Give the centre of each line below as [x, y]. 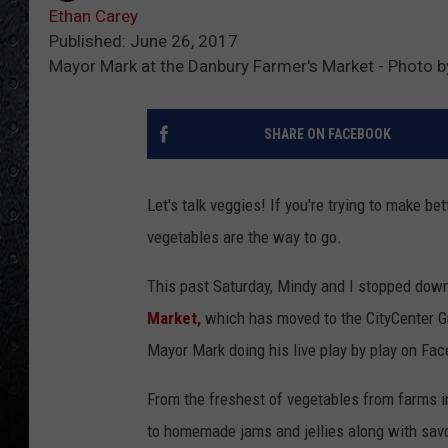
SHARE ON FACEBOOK [327, 134]
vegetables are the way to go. [244, 237]
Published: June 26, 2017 [143, 41]
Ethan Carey [93, 16]
